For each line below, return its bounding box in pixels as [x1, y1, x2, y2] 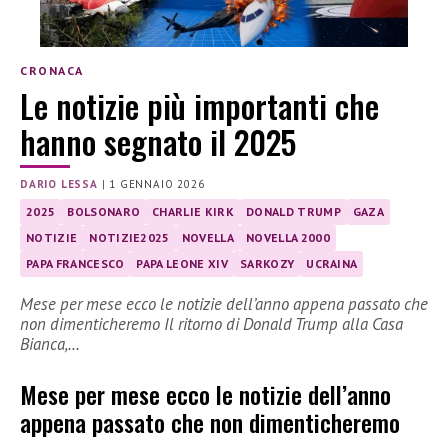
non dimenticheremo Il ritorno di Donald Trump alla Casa [20, 312, 403, 335]
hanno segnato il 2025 [20, 117, 296, 165]
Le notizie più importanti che [20, 81, 379, 129]
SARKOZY [239, 255, 295, 271]
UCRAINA [306, 255, 358, 271]
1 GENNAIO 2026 [109, 176, 205, 191]
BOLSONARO [67, 203, 141, 219]
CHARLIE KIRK [152, 203, 235, 219]
